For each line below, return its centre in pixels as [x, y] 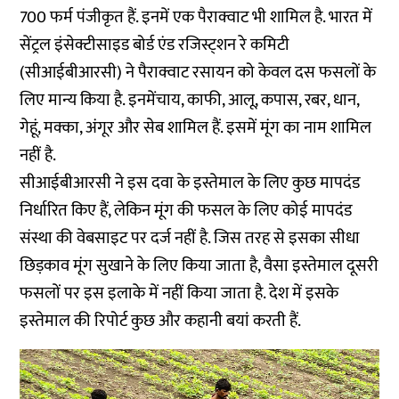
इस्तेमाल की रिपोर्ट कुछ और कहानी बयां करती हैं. [161, 321]
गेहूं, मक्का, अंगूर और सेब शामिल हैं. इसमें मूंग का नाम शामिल [196, 128]
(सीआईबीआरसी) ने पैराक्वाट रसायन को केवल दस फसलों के [198, 73]
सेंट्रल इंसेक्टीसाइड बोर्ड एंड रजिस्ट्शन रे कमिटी [155, 45]
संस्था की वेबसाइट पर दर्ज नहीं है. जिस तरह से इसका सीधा [190, 238]
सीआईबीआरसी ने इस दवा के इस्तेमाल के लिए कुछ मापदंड [190, 183]
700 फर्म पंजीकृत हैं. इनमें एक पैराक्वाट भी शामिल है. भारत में [196, 17]
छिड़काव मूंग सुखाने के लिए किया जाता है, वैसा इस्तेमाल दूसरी [199, 266]
